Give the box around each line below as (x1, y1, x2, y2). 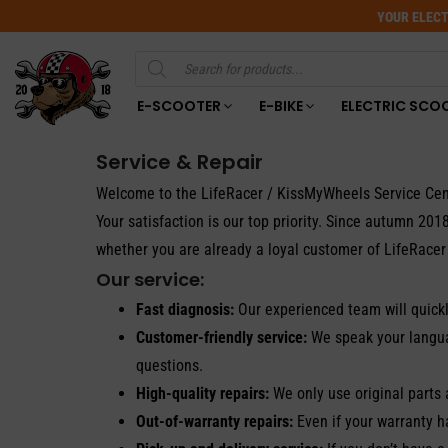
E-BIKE (258, 95, 303, 116)
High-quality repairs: (136, 384, 269, 403)
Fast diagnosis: (136, 300, 234, 319)
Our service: (96, 267, 204, 292)
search (133, 72, 167, 87)
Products (133, 58, 178, 73)
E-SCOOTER (136, 95, 221, 116)
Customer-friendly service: (136, 328, 307, 347)
